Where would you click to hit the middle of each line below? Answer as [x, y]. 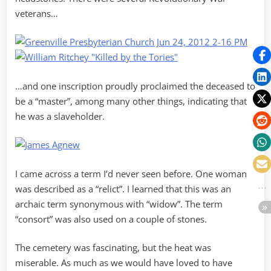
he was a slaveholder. [60, 116]
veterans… [37, 13]
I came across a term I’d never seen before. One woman [131, 173]
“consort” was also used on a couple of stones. [111, 219]
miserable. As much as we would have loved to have [124, 263]
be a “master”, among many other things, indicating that [131, 101]
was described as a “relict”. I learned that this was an [123, 188]
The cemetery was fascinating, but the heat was [113, 248]
